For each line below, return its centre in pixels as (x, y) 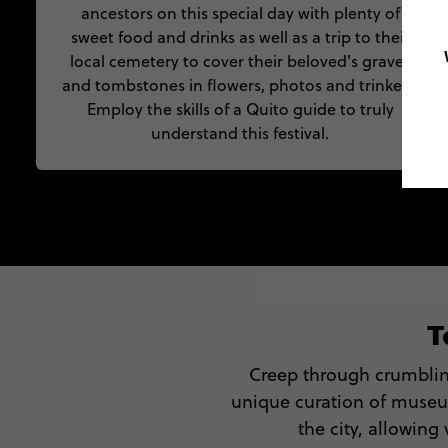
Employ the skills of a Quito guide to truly (240, 109)
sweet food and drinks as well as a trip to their (240, 37)
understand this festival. (240, 133)
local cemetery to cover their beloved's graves (240, 61)
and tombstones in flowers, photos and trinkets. (240, 85)
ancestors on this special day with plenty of (240, 13)
